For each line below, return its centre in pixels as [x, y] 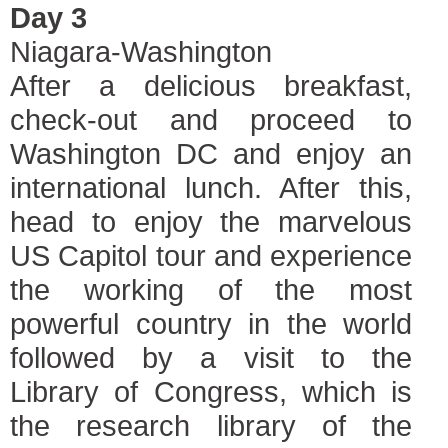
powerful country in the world [211, 323]
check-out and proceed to [211, 119]
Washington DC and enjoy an [211, 153]
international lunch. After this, [211, 187]
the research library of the [211, 425]
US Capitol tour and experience [211, 255]
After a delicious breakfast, [211, 85]
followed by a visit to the [211, 357]
